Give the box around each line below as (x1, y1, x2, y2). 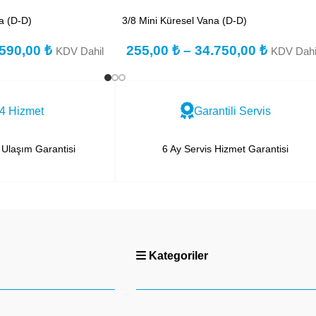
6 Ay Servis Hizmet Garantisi (162, 142, 288, 154)
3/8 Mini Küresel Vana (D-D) (122, 14, 247, 26)
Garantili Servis (193, 104, 271, 117)
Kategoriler (146, 249, 208, 262)
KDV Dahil (55, 44, 104, 57)
